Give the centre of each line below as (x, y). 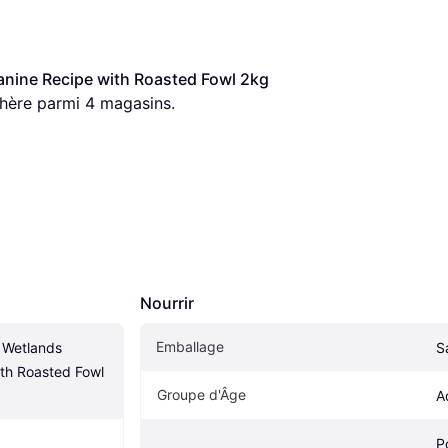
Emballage (190, 346)
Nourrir (167, 302)
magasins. (135, 102)
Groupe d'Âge (201, 394)
